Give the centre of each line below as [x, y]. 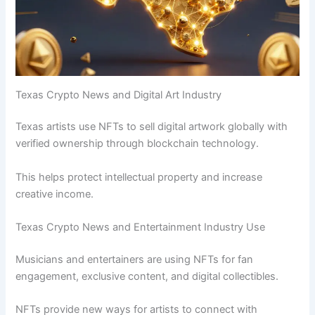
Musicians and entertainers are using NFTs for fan [135, 259]
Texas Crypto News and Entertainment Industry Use [141, 227]
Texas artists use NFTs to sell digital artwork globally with [152, 127]
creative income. [55, 194]
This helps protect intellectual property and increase [139, 177]
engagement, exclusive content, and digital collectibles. [147, 276]
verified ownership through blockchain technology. [137, 144]
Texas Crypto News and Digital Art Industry [119, 95]
